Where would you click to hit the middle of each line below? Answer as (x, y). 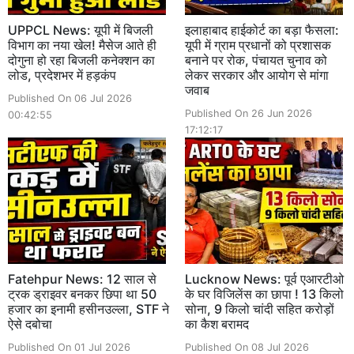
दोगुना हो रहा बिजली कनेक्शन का (81, 60)
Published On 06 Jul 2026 (70, 98)
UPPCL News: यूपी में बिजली (81, 30)
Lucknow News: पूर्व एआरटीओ (264, 279)
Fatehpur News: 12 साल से (82, 279)
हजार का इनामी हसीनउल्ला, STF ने (88, 309)
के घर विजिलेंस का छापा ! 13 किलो (264, 294)
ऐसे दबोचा (30, 324)
